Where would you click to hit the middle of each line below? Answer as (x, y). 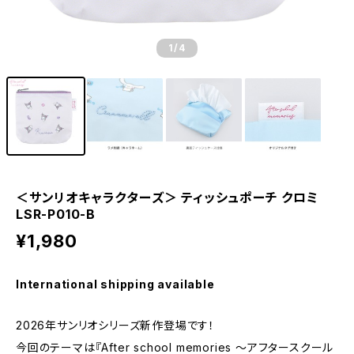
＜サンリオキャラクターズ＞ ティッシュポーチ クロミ (167, 198)
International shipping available (115, 284)
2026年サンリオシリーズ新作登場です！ (116, 325)
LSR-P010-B (56, 214)
